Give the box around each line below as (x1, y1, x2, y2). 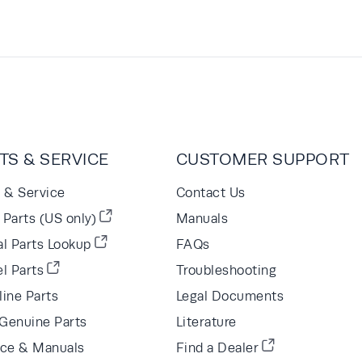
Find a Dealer (175, 339, 259, 356)
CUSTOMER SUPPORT (175, 149, 350, 168)
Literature (175, 314, 237, 330)
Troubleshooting (175, 262, 277, 278)
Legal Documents (175, 288, 284, 304)
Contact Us (175, 184, 246, 200)
